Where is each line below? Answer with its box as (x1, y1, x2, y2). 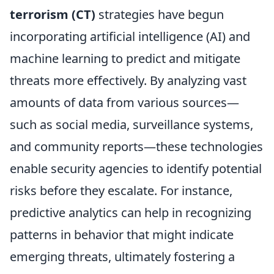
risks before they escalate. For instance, (10, 182, 232, 199)
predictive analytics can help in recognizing (10, 204, 251, 221)
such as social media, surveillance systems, (10, 116, 253, 133)
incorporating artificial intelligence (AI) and (10, 28, 250, 45)
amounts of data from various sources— (10, 94, 239, 111)
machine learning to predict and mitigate (10, 50, 240, 67)
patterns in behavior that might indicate (10, 226, 234, 243)
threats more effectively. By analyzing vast (10, 72, 246, 89)
